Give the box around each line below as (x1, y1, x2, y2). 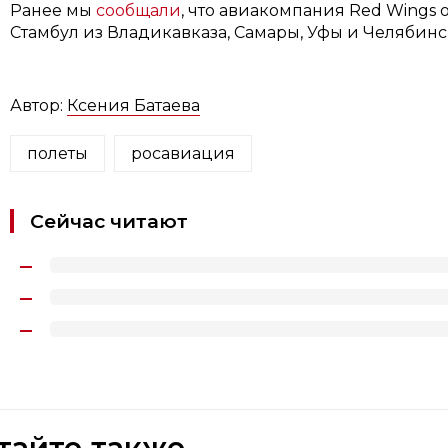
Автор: (9, 95, 67, 115)
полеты (26, 143, 88, 163)
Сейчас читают (29, 208, 188, 233)
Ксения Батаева (66, 95, 200, 115)
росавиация (130, 143, 235, 163)
